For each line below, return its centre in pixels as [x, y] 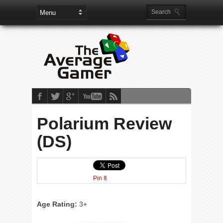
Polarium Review [104, 123]
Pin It [100, 178]
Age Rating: [57, 204]
